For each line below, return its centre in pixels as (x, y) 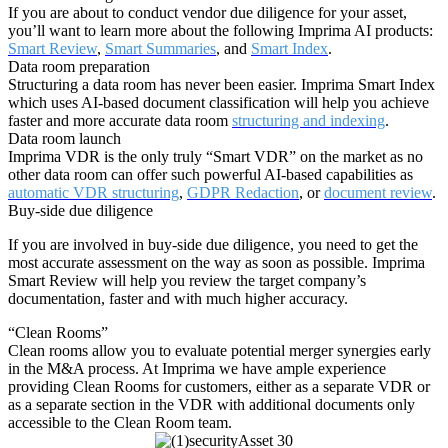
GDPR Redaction (243, 193)
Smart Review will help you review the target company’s (187, 281)
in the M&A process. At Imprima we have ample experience (197, 369)
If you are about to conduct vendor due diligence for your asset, (207, 13)
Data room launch (64, 139)
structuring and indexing (308, 121)
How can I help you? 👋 (338, 403)
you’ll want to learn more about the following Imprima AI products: (220, 31)
